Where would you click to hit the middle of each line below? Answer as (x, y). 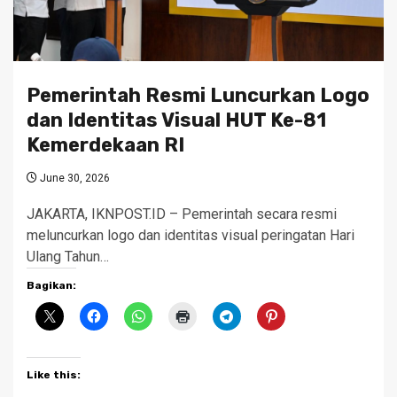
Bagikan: (51, 286)
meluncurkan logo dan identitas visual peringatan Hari (191, 236)
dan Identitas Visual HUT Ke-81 (176, 121)
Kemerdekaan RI (105, 145)
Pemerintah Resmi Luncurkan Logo (198, 96)
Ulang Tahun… (68, 257)
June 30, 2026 (74, 179)
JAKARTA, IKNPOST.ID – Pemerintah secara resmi (182, 214)
